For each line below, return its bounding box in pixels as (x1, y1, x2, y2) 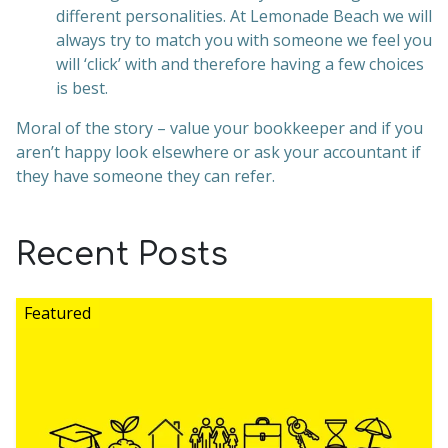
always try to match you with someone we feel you (56, 29, 432, 51)
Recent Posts (16, 237, 228, 272)
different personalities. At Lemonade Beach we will (56, 5, 432, 27)
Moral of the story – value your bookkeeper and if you (16, 117, 423, 139)
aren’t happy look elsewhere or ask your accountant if (16, 141, 421, 163)
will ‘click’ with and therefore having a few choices (56, 53, 424, 75)
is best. (56, 77, 108, 99)
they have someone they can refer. (16, 165, 275, 187)
